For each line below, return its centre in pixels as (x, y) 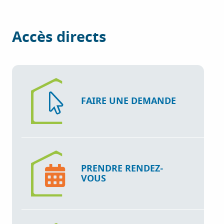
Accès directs (59, 37)
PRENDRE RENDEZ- (122, 168)
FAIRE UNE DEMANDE (129, 101)
